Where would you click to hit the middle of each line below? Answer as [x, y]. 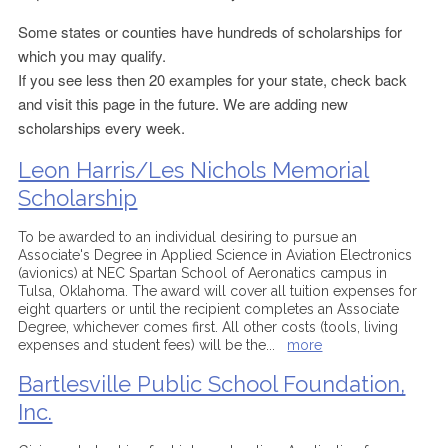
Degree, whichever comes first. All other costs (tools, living [208, 327]
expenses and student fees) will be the [142, 345]
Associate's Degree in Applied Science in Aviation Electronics [215, 255]
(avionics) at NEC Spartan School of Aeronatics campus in [203, 273]
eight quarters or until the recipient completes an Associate [209, 309]
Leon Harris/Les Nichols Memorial [194, 170]
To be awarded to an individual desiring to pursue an [188, 237]
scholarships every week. [102, 127]
